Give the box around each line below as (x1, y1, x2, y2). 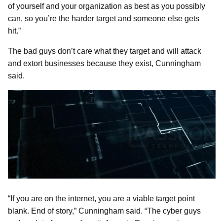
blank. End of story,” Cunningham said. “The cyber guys (8, 206, 201, 215)
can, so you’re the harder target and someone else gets (8, 14, 199, 23)
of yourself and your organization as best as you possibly (8, 2, 205, 11)
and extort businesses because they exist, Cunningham (8, 59, 201, 68)
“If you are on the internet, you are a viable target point (8, 194, 195, 203)
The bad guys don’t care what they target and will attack (8, 47, 201, 56)
